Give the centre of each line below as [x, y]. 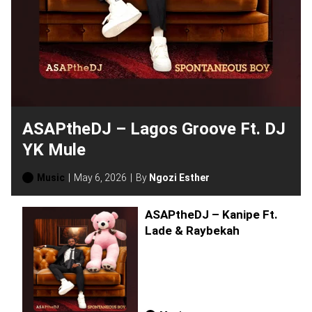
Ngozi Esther [179, 178]
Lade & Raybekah [192, 231]
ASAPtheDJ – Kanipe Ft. [211, 215]
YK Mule [54, 149]
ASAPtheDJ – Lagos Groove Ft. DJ [154, 128]
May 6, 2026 [100, 178]
